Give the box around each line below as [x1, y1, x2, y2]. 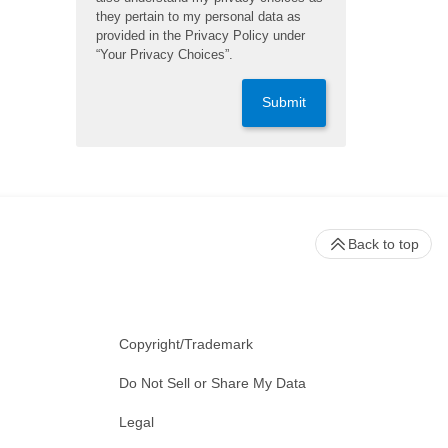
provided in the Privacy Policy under [96, 27, 305, 43]
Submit [262, 94, 306, 110]
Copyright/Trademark [119, 335, 253, 352]
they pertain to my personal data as [96, 8, 301, 24]
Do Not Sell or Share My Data [119, 374, 306, 391]
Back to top [348, 235, 419, 252]
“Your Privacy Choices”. [96, 46, 233, 62]
